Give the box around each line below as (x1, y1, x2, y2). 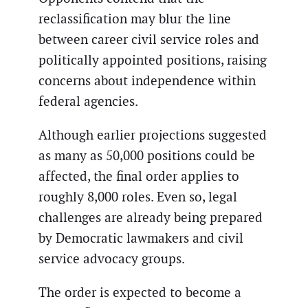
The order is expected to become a (38, 284, 241, 302)
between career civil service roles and (38, 30, 259, 48)
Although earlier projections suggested (38, 126, 267, 144)
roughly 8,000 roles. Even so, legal (38, 188, 237, 206)
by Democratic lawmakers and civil (38, 230, 243, 247)
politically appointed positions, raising (38, 51, 267, 69)
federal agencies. (38, 92, 138, 110)
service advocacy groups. (38, 250, 185, 268)
